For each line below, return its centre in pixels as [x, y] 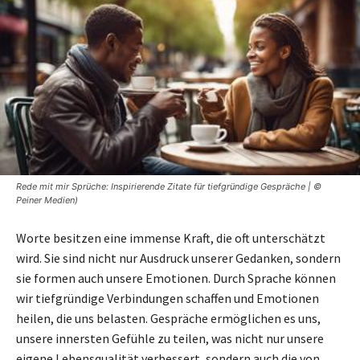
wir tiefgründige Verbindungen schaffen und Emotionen [168, 298]
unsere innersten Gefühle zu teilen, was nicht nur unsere [170, 338]
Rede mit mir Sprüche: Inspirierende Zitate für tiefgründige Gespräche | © [169, 186]
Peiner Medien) [47, 200]
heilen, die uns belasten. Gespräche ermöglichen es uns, [168, 318]
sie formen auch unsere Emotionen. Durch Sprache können [176, 278]
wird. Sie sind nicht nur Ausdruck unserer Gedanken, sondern [178, 258]
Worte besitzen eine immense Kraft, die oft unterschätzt [171, 237]
